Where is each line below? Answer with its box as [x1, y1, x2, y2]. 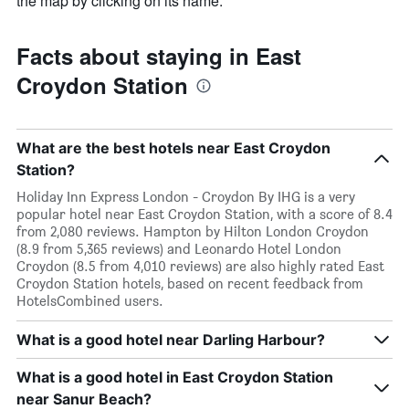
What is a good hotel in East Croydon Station [16, 368, 333, 387]
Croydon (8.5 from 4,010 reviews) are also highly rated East [16, 257, 384, 276]
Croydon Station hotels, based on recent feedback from [16, 275, 363, 293]
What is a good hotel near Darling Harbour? [16, 330, 325, 350]
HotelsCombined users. [16, 292, 163, 310]
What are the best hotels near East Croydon [16, 139, 330, 158]
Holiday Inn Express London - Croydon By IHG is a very [16, 188, 355, 206]
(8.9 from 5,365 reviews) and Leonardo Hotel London [16, 240, 341, 258]
